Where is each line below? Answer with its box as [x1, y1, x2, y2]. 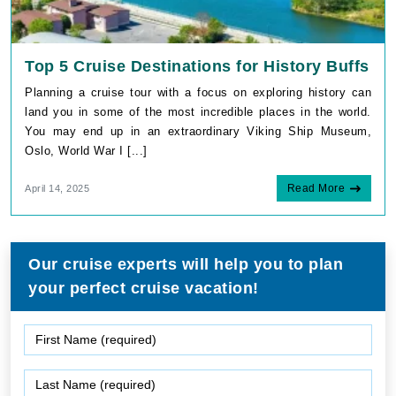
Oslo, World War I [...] [25, 143, 148, 157]
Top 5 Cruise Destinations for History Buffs [25, 57, 369, 75]
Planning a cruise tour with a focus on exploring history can [25, 85, 371, 99]
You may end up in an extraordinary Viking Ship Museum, [25, 124, 371, 138]
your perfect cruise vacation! [28, 278, 259, 297]
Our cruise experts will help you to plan [28, 255, 343, 273]
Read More [286, 181, 345, 194]
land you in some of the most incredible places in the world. [25, 104, 371, 118]
